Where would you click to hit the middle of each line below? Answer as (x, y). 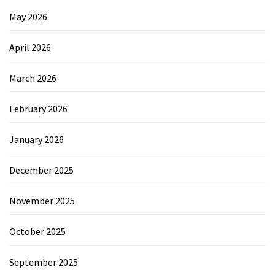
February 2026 (38, 108)
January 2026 (37, 139)
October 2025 (37, 231)
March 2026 (33, 78)
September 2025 (44, 262)
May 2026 (28, 16)
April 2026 (30, 47)
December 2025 (41, 170)
